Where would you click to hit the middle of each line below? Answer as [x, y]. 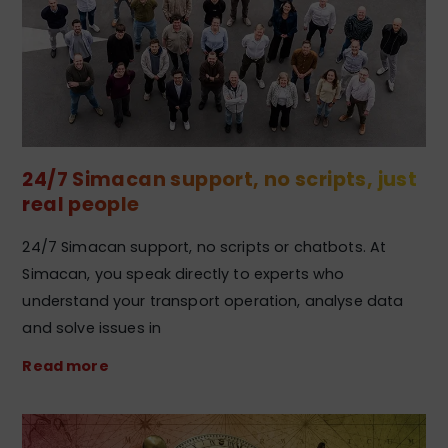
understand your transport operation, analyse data [213, 301]
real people [81, 204]
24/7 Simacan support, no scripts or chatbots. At [204, 247]
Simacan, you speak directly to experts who [183, 274]
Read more [65, 366]
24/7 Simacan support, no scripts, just [220, 179]
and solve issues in [92, 328]
